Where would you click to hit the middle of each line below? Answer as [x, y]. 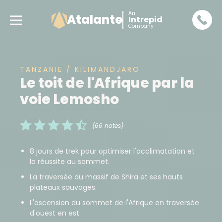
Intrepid [145, 20]
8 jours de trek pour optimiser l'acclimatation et [112, 151]
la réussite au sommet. [70, 162]
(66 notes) [108, 126]
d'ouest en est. [55, 213]
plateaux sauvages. [63, 187]
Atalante [94, 20]
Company [141, 26]
